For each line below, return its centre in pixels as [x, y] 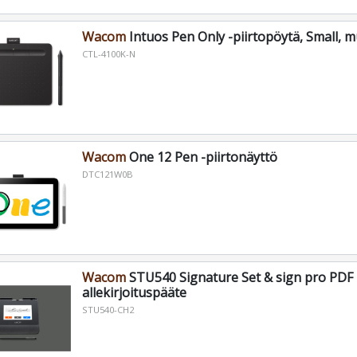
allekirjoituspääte [134, 292]
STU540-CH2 [108, 309]
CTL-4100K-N [108, 54]
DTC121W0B [107, 174]
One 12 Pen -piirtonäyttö [201, 157]
